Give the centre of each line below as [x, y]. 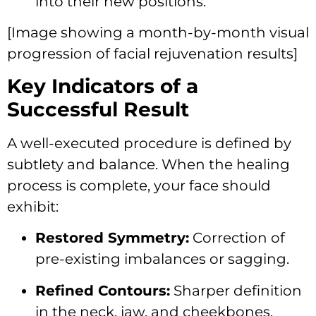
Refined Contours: [103, 290]
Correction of [237, 238]
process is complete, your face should [139, 185]
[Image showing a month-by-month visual [158, 33]
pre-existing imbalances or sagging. [162, 259]
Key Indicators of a [103, 86]
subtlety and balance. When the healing [148, 164]
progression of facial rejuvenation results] [152, 54]
